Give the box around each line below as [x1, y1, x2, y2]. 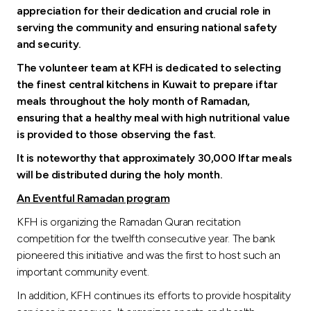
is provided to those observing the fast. [17, 127, 217, 141]
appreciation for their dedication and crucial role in [17, 3, 271, 17]
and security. [17, 37, 81, 51]
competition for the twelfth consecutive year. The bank [17, 231, 275, 245]
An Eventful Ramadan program [17, 191, 170, 205]
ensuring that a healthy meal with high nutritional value [17, 110, 290, 124]
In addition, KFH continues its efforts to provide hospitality [17, 288, 291, 302]
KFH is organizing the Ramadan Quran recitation [17, 215, 241, 228]
